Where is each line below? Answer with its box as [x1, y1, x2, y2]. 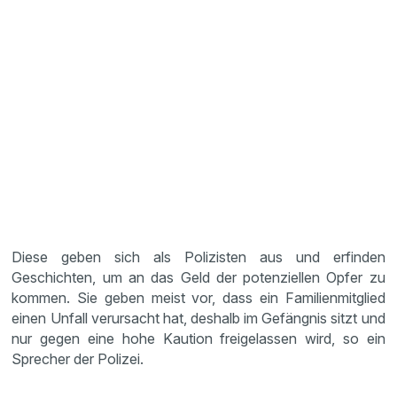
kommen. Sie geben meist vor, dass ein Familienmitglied [12, 289, 385, 307]
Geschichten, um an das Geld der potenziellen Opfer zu [12, 269, 385, 286]
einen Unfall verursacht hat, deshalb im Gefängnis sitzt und [12, 309, 385, 327]
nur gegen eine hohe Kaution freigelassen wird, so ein [12, 330, 385, 347]
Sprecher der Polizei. [12, 350, 148, 368]
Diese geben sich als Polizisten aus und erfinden [12, 248, 385, 266]
